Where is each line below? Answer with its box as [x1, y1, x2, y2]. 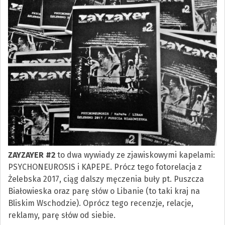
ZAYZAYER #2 [8, 150, 56, 160]
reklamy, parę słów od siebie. [8, 210, 116, 220]
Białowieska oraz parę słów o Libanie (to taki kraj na [8, 186, 200, 196]
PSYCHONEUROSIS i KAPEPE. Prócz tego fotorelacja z [8, 162, 202, 172]
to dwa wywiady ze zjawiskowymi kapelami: [55, 150, 215, 160]
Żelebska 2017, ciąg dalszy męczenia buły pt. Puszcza [8, 174, 204, 184]
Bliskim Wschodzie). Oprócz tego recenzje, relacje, [8, 198, 194, 208]
